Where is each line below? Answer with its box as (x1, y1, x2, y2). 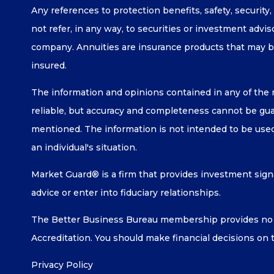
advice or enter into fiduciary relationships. (31, 187, 223, 198)
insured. (31, 59, 67, 71)
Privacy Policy (31, 259, 93, 270)
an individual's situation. (31, 141, 137, 153)
